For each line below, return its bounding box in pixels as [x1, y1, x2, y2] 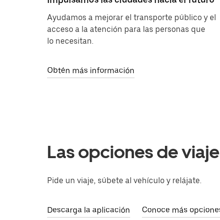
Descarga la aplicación [47, 205, 130, 215]
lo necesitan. [47, 36, 93, 46]
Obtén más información [47, 66, 135, 75]
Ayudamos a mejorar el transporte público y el [47, 13, 216, 22]
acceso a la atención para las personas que [47, 25, 205, 34]
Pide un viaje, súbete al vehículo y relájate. [47, 176, 201, 185]
